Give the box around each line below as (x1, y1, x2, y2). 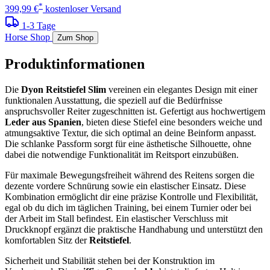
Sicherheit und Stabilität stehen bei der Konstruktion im (5, 256, 215, 266)
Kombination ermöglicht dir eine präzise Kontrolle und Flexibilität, (5, 192, 258, 202)
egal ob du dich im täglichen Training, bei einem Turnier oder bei (5, 202, 251, 213)
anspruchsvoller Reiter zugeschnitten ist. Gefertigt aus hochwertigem (5, 106, 265, 117)
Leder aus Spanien (5, 117, 81, 128)
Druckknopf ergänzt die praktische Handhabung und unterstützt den (5, 224, 263, 235)
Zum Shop (57, 33, 93, 43)
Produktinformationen (5, 56, 145, 72)
